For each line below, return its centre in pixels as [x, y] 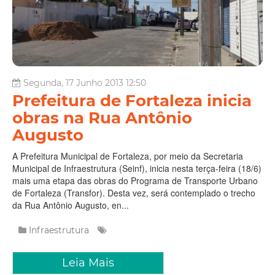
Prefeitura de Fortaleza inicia [132, 100]
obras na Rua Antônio [102, 118]
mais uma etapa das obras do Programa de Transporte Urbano [135, 180]
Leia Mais [88, 262]
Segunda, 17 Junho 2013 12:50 [85, 83]
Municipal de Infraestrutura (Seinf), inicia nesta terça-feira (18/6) [137, 168]
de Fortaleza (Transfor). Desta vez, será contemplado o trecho [134, 192]
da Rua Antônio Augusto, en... [71, 205]
